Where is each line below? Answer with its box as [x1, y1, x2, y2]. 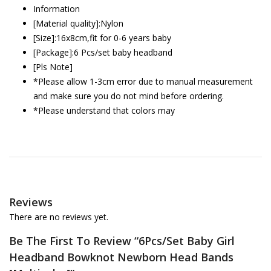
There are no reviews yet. [9, 211, 108, 223]
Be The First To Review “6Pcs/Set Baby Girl [9, 233, 235, 248]
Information [33, 3, 80, 15]
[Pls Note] [33, 61, 73, 73]
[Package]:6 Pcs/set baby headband [33, 47, 172, 58]
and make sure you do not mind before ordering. [33, 90, 224, 102]
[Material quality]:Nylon [33, 18, 123, 29]
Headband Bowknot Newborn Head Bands [9, 250, 233, 264]
